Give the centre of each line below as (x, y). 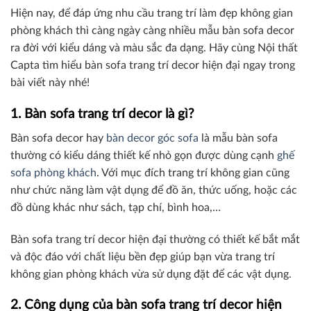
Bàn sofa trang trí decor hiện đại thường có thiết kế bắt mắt (155, 239)
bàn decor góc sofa (152, 138)
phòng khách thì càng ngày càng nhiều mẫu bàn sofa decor (152, 31)
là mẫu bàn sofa (238, 138)
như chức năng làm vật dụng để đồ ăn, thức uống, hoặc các (154, 190)
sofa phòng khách (53, 173)
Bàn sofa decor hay (58, 138)
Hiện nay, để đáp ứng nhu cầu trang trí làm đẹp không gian (152, 14)
